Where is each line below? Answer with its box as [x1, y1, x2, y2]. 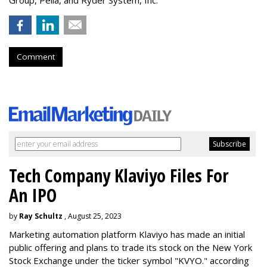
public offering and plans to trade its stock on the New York [9, 241, 252, 253]
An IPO [9, 182, 57, 207]
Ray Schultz [19, 210, 63, 221]
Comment [17, 51, 55, 62]
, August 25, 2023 [63, 210, 122, 221]
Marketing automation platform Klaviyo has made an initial [9, 228, 245, 240]
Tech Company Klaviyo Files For [9, 163, 229, 188]
